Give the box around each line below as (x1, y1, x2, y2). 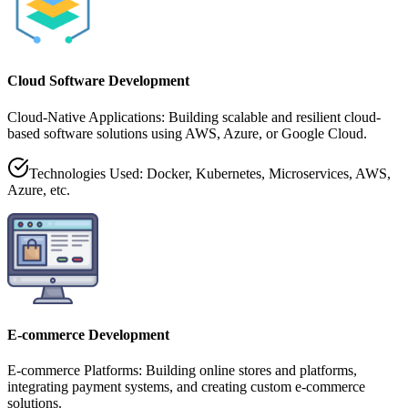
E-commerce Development (7, 326, 169, 342)
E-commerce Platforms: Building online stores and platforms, (7, 362, 357, 379)
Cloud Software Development (7, 73, 189, 89)
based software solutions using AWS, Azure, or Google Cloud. (7, 125, 367, 141)
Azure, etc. (7, 181, 70, 198)
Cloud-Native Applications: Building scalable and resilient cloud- (7, 108, 381, 125)
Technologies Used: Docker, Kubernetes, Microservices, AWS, (29, 165, 391, 181)
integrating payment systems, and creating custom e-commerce (7, 379, 365, 395)
